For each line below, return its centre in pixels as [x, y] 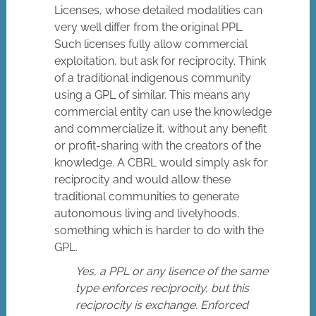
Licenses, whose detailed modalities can [159, 11]
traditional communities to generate [147, 197]
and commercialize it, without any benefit [161, 129]
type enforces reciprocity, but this [163, 288]
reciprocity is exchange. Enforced [162, 305]
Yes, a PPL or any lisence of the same [172, 272]
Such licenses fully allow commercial [151, 44]
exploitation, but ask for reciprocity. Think [160, 61]
